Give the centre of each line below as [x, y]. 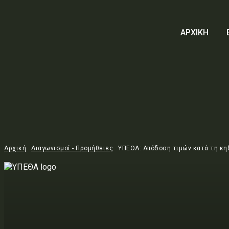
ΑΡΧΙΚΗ [194, 32]
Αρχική [15, 148]
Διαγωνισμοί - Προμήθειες [72, 148]
